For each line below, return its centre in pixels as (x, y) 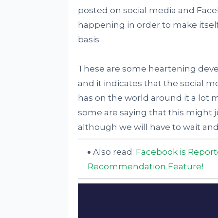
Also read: (114, 152)
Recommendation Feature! (145, 166)
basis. (89, 39)
